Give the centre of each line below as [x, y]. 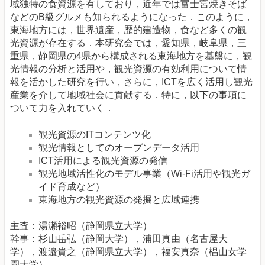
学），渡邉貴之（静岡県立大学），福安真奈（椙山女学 [128, 251]
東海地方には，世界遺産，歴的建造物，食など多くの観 [128, 30]
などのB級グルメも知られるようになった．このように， [132, 17]
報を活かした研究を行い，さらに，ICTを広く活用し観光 [131, 82]
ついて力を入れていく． [62, 108]
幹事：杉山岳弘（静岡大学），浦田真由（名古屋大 [119, 238]
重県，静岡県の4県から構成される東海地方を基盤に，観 [131, 56]
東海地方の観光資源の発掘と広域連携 [119, 199]
